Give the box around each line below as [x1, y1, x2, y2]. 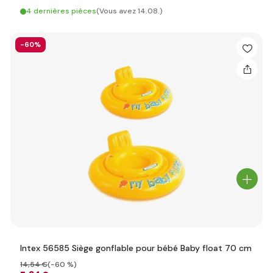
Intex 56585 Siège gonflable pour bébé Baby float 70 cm [20, 243, 252, 253]
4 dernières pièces [26, 6, 96, 16]
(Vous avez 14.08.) [96, 6, 163, 16]
